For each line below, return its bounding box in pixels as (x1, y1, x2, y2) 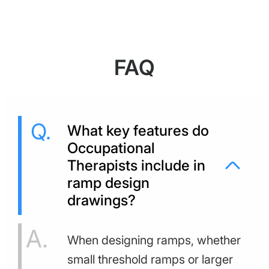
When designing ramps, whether (67, 232, 241, 247)
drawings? (67, 191, 136, 209)
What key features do (67, 121, 209, 139)
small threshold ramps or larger (67, 252, 233, 267)
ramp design (67, 174, 150, 192)
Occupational (67, 139, 155, 157)
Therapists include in (67, 156, 205, 174)
